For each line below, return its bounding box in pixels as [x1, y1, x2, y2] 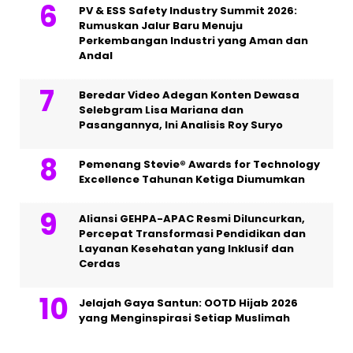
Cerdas [79, 255, 121, 271]
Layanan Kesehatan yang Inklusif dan [79, 240, 294, 256]
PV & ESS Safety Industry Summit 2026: [79, 2, 297, 18]
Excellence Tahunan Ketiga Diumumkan [79, 171, 305, 187]
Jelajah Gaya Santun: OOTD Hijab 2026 [79, 295, 298, 310]
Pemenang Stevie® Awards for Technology [79, 156, 320, 172]
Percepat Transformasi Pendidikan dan [79, 225, 306, 241]
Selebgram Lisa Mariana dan [79, 102, 243, 117]
